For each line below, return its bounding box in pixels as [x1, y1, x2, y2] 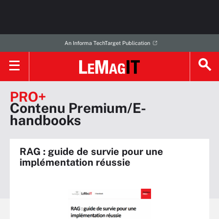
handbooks [10, 112, 81, 128]
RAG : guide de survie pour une [20, 146, 163, 157]
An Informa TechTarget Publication [64, 40, 150, 46]
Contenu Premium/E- [10, 100, 146, 116]
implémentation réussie [20, 156, 131, 168]
